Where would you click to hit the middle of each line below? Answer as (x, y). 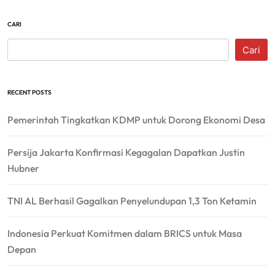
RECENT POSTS (29, 93)
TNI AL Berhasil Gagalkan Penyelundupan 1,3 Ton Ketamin (132, 201)
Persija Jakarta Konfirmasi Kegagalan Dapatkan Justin (126, 153)
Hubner (23, 168)
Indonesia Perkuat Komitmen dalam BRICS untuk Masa (125, 234)
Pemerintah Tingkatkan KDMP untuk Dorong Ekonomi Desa (136, 120)
